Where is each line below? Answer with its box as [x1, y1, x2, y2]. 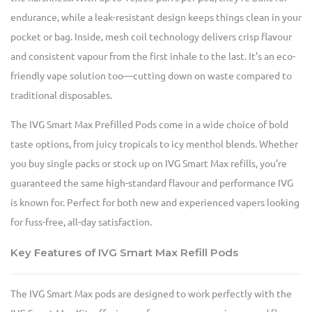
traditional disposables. [10, 90, 112, 102]
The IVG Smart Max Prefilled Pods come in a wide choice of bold [10, 119, 288, 131]
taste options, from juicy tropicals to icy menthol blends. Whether [10, 139, 298, 150]
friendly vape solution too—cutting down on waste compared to [10, 70, 292, 82]
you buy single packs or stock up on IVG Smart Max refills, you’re [10, 158, 287, 170]
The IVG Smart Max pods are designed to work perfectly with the [10, 288, 292, 300]
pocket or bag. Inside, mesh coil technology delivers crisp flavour [10, 31, 292, 43]
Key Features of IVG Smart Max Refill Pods [10, 246, 238, 260]
